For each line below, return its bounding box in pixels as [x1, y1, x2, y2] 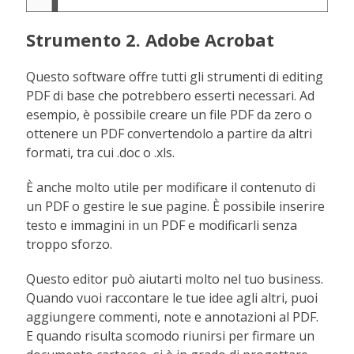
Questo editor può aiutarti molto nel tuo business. [26, 270, 324, 288]
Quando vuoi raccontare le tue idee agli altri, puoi [26, 289, 318, 307]
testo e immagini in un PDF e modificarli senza [26, 217, 298, 235]
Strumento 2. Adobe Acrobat [26, 28, 275, 52]
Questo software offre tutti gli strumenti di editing [26, 68, 324, 86]
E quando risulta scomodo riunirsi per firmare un [26, 327, 315, 345]
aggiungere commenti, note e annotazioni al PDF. [26, 308, 319, 326]
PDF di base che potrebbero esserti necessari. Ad [26, 87, 315, 105]
